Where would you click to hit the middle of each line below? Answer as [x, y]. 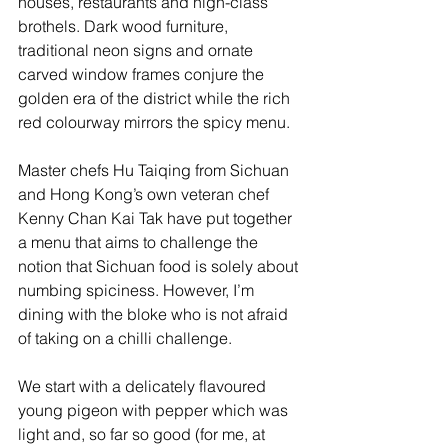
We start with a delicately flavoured [144, 386]
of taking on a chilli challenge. [127, 338]
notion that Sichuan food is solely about [160, 266]
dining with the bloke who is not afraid [155, 314]
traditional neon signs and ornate [137, 50]
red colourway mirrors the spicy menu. [154, 122]
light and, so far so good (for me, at [143, 434]
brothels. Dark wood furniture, [125, 26]
